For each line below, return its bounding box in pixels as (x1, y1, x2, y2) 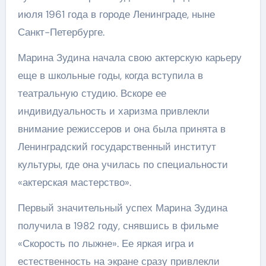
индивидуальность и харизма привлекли (17, 104, 210, 118)
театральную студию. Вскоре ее (17, 86, 166, 100)
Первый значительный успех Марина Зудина (17, 201, 227, 214)
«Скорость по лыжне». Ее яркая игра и (17, 236, 194, 250)
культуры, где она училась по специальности (17, 157, 228, 171)
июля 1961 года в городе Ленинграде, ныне (17, 7, 215, 21)
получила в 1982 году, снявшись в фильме (17, 218, 218, 232)
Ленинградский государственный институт (17, 140, 216, 153)
